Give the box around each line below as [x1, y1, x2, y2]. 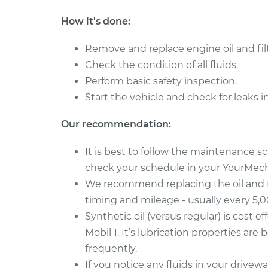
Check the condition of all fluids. [85, 59, 238, 71]
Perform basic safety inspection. [85, 75, 237, 87]
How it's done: [61, 16, 130, 27]
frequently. [85, 243, 137, 254]
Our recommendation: [61, 118, 171, 130]
